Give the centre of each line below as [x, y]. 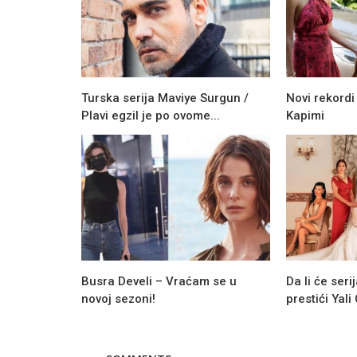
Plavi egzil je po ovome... [151, 115]
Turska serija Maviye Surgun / [165, 98]
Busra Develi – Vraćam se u [159, 281]
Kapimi [305, 115]
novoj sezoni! [118, 298]
